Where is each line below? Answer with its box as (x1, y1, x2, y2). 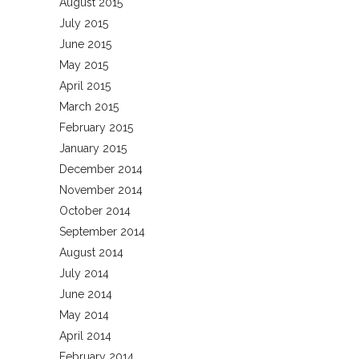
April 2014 (59, 329, 111, 343)
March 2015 (59, 100, 119, 114)
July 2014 (59, 267, 109, 280)
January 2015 (59, 142, 127, 155)
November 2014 (59, 184, 143, 197)
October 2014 (59, 204, 131, 218)
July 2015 (59, 17, 108, 30)
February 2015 (59, 121, 133, 135)
